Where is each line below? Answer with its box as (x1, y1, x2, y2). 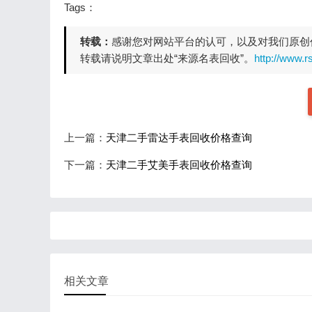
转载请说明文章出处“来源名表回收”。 (80, 52, 254, 64)
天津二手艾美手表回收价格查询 (106, 159, 252, 171)
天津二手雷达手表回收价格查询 (106, 132, 252, 143)
